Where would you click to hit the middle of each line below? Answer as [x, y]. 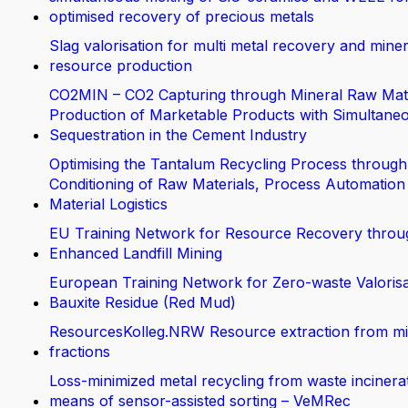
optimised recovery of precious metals [182, 16]
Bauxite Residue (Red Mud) [143, 302]
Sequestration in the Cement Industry [178, 135]
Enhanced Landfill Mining [136, 253]
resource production [121, 66]
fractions [80, 352]
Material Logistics [108, 204]
